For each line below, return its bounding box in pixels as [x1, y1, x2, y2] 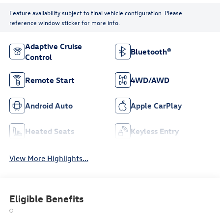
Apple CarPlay [131, 101, 182, 111]
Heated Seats [25, 126, 74, 137]
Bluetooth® [131, 47, 171, 57]
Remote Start [25, 75, 75, 85]
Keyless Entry [131, 126, 179, 137]
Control [25, 52, 52, 62]
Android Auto [25, 101, 73, 111]
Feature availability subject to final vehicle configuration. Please [9, 8, 182, 17]
